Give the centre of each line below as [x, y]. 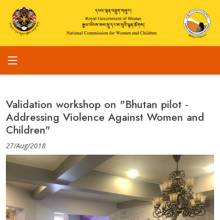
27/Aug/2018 [26, 146]
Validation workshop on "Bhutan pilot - [97, 105]
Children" [28, 130]
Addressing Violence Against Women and [105, 117]
